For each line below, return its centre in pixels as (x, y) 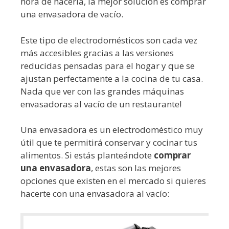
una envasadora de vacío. (72, 14)
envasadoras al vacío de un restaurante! (101, 104)
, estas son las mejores (136, 168)
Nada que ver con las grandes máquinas (102, 91)
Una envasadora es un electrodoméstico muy (112, 130)
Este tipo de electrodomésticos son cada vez (109, 40)
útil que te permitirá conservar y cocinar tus (109, 143)
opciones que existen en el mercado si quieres (113, 181)
